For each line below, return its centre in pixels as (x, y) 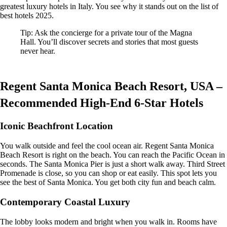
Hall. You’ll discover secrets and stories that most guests (109, 42)
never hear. (38, 51)
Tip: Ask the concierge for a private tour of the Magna (106, 32)
